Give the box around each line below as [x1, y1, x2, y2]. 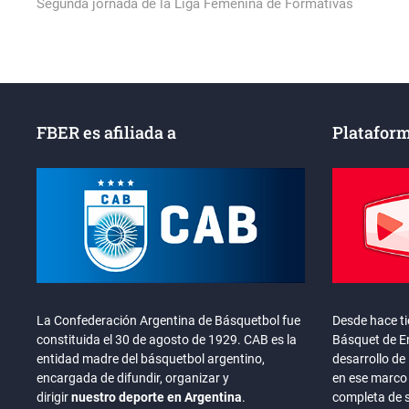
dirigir [37, 389, 72, 404]
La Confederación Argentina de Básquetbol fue [37, 312, 301, 328]
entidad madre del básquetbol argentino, [37, 351, 266, 366]
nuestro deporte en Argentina [71, 389, 243, 404]
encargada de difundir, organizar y [37, 370, 230, 385]
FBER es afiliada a [37, 121, 177, 144]
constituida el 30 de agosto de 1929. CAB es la [37, 331, 298, 347]
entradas [36, 27, 111, 51]
